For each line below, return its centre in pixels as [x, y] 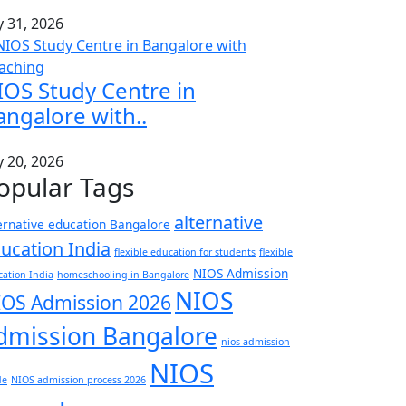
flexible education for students [185, 252]
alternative [218, 223]
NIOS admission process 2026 [78, 380]
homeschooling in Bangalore [123, 275]
